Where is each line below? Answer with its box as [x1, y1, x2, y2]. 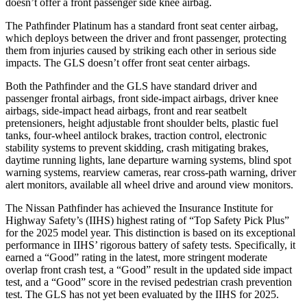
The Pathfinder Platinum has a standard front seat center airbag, [5, 19, 278, 32]
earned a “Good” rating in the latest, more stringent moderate [5, 251, 267, 263]
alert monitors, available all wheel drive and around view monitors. [5, 178, 293, 191]
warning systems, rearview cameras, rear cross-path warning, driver [5, 166, 296, 178]
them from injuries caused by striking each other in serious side [5, 44, 276, 56]
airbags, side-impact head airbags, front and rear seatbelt [5, 104, 247, 116]
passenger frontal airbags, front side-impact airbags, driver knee [5, 92, 278, 104]
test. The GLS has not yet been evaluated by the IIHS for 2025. [5, 288, 279, 300]
